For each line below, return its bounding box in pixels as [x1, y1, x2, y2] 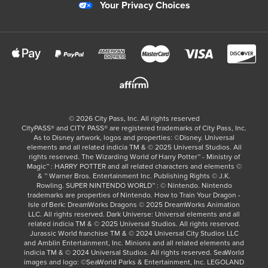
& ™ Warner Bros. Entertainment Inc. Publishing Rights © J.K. [38, 172, 230, 181]
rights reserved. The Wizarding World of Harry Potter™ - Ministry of [28, 153, 240, 162]
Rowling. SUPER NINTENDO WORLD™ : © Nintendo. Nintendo [36, 181, 232, 190]
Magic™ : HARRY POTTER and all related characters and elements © [26, 162, 242, 171]
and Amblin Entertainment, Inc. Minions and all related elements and [24, 239, 244, 248]
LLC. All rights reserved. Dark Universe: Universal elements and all [28, 210, 240, 219]
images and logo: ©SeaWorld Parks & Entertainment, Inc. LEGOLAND [24, 258, 244, 267]
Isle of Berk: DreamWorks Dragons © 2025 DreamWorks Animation [28, 200, 240, 209]
